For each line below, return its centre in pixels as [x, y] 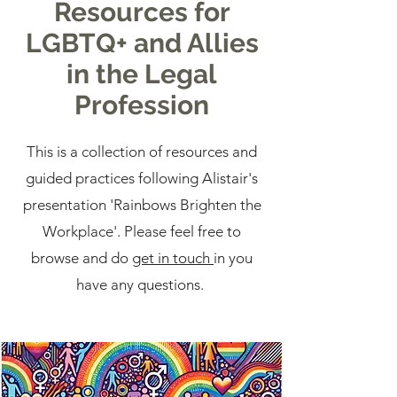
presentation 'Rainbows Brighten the [142, 204]
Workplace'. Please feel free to [142, 231]
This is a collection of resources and [142, 151]
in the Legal [142, 74]
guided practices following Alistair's [142, 178]
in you [233, 257]
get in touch [173, 257]
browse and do [82, 257]
